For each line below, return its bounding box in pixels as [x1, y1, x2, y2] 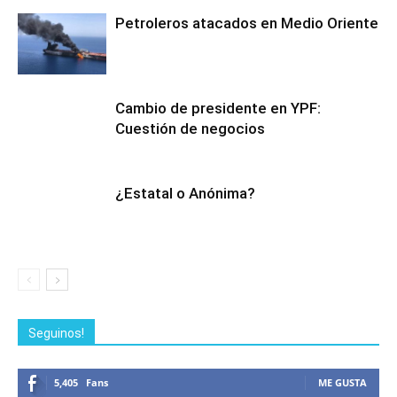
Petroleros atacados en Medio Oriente [115, 14, 378, 32]
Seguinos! [28, 326, 84, 340]
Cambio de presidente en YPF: [115, 99, 321, 117]
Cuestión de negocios [115, 120, 265, 137]
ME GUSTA [318, 376, 367, 389]
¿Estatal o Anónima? [115, 184, 255, 202]
